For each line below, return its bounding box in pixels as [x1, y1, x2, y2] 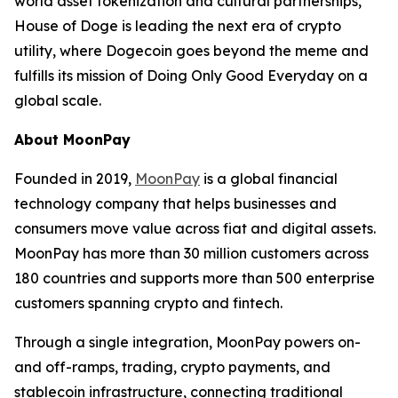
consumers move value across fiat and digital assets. [14, 219, 376, 237]
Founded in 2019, [14, 170, 135, 187]
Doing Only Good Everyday [147, 67, 334, 84]
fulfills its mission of [14, 67, 147, 84]
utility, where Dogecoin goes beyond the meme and [14, 42, 369, 60]
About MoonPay [14, 131, 131, 148]
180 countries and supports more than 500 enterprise [14, 269, 375, 287]
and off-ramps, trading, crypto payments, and [14, 358, 330, 376]
